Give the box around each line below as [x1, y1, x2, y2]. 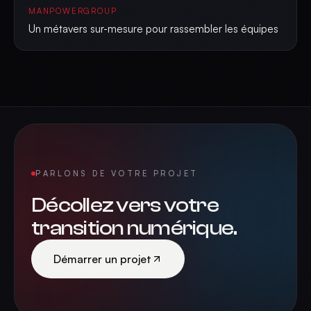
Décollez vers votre [31, 193, 219, 217]
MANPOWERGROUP [28, 6, 117, 16]
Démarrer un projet [53, 252, 151, 266]
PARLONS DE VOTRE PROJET [35, 169, 199, 178]
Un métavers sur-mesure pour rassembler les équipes [28, 22, 278, 35]
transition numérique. [31, 216, 237, 240]
